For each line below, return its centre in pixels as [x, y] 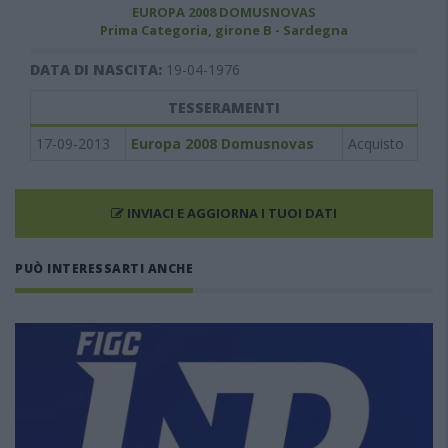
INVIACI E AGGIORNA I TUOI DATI [230, 213]
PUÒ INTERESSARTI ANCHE [104, 268]
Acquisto [376, 143]
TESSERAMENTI [224, 107]
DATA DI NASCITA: [98, 69]
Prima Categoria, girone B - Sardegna [224, 30]
